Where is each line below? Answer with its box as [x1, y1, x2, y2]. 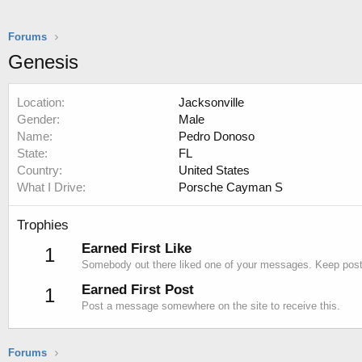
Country [17, 163, 59, 178]
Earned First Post [82, 281, 194, 297]
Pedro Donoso [179, 129, 255, 144]
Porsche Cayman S [179, 180, 283, 195]
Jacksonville [179, 95, 244, 110]
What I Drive [17, 180, 82, 195]
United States [179, 163, 250, 178]
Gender [17, 112, 57, 127]
